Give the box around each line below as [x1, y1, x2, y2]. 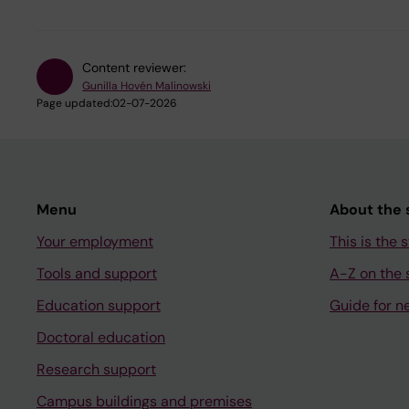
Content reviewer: [82, 58, 186, 76]
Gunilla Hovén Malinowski [82, 78, 211, 93]
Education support [37, 295, 161, 315]
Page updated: [37, 95, 112, 110]
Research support [37, 359, 156, 379]
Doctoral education [37, 327, 165, 347]
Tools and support [37, 263, 157, 283]
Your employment [37, 231, 153, 251]
